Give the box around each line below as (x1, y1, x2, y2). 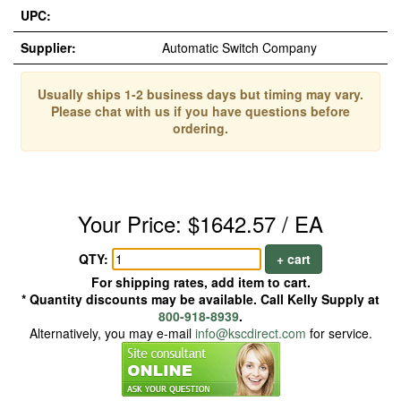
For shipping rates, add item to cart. (90, 273, 311, 291)
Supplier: (21, 38, 76, 56)
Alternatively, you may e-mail (29, 324, 195, 342)
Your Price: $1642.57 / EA (78, 208, 323, 239)
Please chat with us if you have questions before (51, 102, 350, 120)
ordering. (173, 119, 228, 137)
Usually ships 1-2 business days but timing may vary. (38, 85, 363, 103)
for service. (305, 324, 372, 342)
